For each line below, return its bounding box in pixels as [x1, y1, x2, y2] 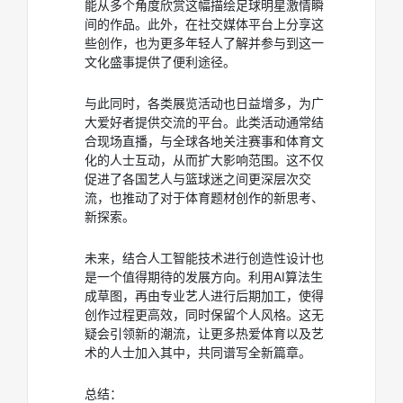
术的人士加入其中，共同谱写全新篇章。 [85, 345, 311, 360]
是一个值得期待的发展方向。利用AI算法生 [85, 269, 323, 284]
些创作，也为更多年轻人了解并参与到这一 [85, 35, 324, 50]
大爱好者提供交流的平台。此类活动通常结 [85, 114, 324, 130]
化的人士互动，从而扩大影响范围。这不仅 [85, 152, 324, 167]
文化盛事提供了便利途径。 [85, 54, 236, 69]
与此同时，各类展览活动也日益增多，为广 [85, 95, 324, 111]
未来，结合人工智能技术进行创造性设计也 [85, 250, 324, 265]
